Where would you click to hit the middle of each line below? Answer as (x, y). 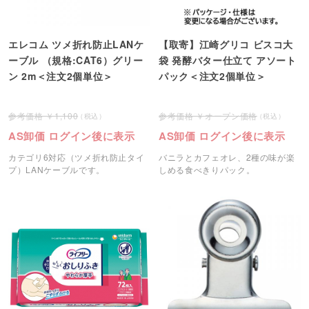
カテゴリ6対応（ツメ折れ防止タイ (77, 157)
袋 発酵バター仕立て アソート (228, 60)
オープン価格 (231, 116)
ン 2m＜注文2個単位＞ (61, 76)
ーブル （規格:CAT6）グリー (76, 60)
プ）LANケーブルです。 (57, 170)
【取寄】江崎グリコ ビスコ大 (226, 44)
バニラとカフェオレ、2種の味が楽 (227, 157)
